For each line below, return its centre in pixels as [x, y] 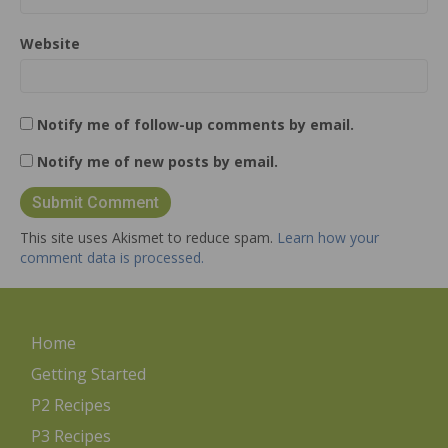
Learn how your [328, 238]
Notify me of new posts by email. [157, 162]
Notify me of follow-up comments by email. [195, 125]
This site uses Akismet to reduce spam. [148, 238]
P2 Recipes [71, 405]
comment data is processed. [112, 258]
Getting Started [88, 374]
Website [50, 44]
